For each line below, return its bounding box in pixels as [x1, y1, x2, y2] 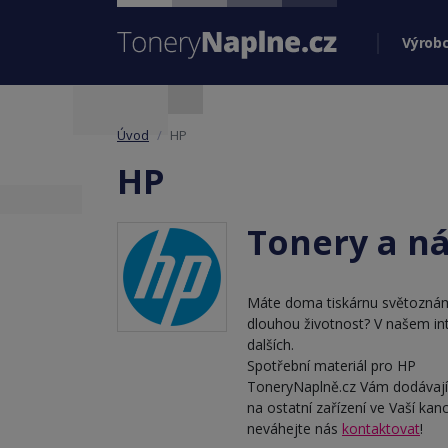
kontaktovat [342, 419, 420, 438]
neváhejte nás [247, 419, 342, 438]
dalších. [247, 335, 294, 354]
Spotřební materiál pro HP [247, 356, 416, 375]
